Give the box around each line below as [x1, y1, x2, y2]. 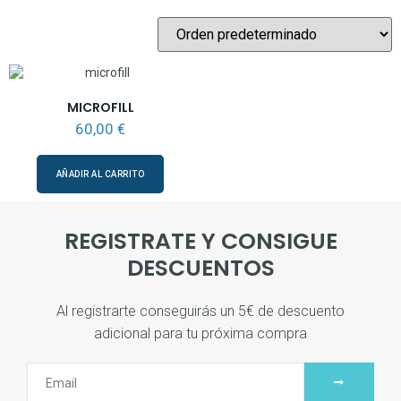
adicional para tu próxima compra [94, 324, 307, 342]
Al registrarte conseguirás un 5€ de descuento [56, 302, 345, 320]
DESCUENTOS [126, 252, 275, 284]
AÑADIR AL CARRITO [55, 168, 145, 179]
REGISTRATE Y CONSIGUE [64, 225, 337, 257]
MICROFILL [66, 98, 134, 116]
